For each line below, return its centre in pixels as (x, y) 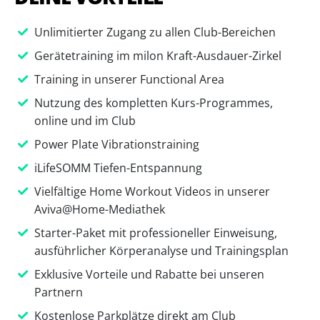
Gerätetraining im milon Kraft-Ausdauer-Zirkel (158, 55)
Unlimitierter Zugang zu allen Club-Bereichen (155, 32)
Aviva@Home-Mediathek (100, 209)
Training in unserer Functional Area (129, 79)
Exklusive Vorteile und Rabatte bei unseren (149, 274)
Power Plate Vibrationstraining (117, 144)
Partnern (59, 292)
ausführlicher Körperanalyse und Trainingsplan (161, 250)
